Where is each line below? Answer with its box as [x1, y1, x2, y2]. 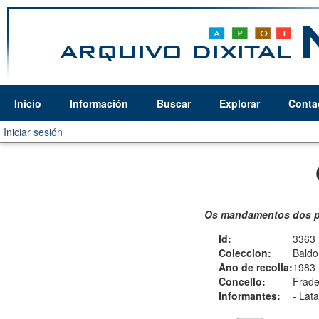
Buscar [157, 96, 191, 110]
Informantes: [219, 288, 281, 303]
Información [70, 96, 128, 110]
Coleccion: [219, 246, 271, 260]
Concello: [219, 274, 266, 288]
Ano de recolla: [219, 260, 293, 274]
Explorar [219, 96, 260, 110]
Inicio [14, 96, 41, 110]
